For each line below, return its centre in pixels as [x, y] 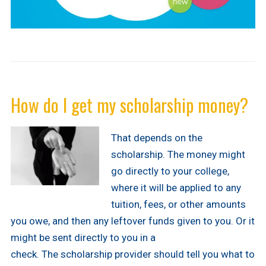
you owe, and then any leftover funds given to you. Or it [132, 221]
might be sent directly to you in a [83, 237]
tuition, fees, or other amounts [178, 204]
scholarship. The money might [178, 154]
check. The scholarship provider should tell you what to [132, 254]
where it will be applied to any [176, 187]
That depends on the [156, 137]
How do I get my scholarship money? [129, 104]
